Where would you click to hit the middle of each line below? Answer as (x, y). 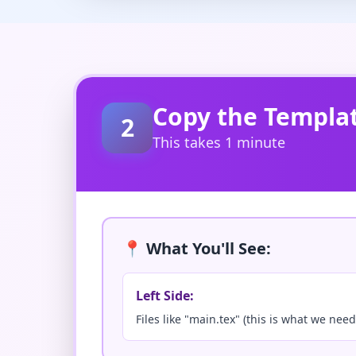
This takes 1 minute (219, 142)
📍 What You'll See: (197, 248)
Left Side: (165, 296)
